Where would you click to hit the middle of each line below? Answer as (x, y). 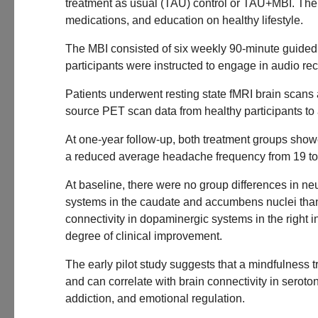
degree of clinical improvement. (144, 236)
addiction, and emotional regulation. (155, 298)
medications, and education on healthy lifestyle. (184, 20)
